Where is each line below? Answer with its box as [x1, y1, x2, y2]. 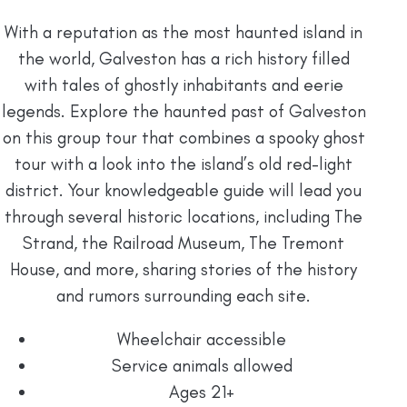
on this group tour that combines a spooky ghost [2, 126, 365, 148]
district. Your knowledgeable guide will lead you [5, 179, 362, 201]
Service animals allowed [111, 354, 293, 376]
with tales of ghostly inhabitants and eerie [24, 74, 343, 95]
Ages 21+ [169, 381, 234, 402]
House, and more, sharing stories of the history [10, 258, 357, 280]
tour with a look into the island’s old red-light [15, 153, 352, 174]
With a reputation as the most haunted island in [5, 21, 362, 43]
